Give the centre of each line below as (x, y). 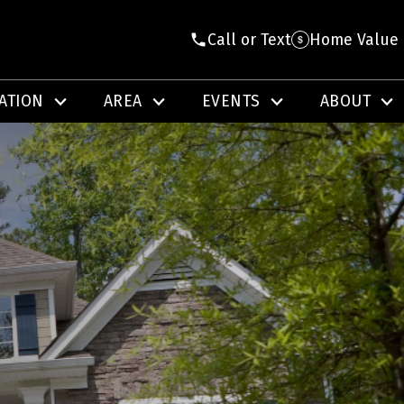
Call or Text (249, 40)
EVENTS (231, 102)
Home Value (354, 40)
